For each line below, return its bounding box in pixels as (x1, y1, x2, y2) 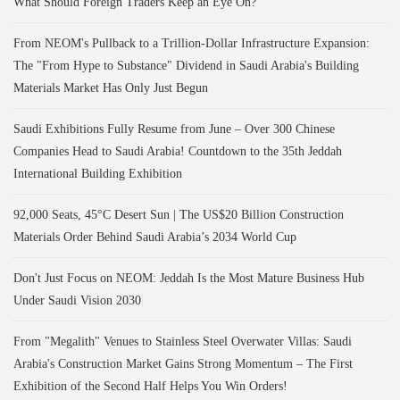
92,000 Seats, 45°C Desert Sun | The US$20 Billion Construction (13, 207, 344, 221)
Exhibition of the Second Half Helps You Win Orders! (13, 379, 287, 393)
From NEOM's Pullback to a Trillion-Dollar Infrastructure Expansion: (13, 36, 370, 50)
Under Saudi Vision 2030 (13, 293, 141, 307)
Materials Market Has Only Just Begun (13, 80, 208, 95)
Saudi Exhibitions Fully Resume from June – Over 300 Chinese (13, 121, 335, 136)
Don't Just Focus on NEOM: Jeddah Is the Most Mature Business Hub (13, 271, 364, 285)
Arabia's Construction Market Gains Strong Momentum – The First (13, 356, 353, 371)
